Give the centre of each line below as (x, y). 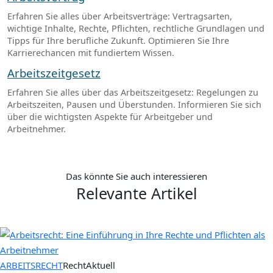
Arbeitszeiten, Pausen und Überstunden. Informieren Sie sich (134, 105)
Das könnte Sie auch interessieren (136, 176)
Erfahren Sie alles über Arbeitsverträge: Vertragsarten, (120, 16)
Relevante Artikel (136, 193)
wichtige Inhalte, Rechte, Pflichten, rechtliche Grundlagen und (136, 29)
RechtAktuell (89, 265)
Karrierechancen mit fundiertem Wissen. (91, 53)
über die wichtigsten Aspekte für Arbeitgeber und (110, 117)
